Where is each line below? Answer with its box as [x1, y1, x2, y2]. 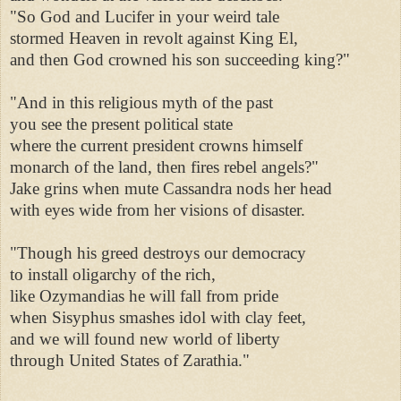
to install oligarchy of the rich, [10, 264, 220, 284]
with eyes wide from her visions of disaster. [10, 200, 310, 219]
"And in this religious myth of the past [10, 92, 277, 112]
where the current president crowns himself [10, 135, 307, 155]
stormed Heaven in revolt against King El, [10, 28, 303, 47]
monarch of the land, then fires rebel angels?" [10, 157, 323, 176]
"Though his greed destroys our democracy [10, 243, 311, 262]
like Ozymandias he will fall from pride [10, 286, 283, 305]
